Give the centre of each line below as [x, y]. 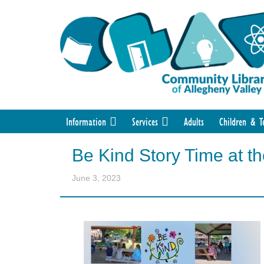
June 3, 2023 [96, 178]
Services [145, 122]
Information [86, 122]
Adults [194, 122]
